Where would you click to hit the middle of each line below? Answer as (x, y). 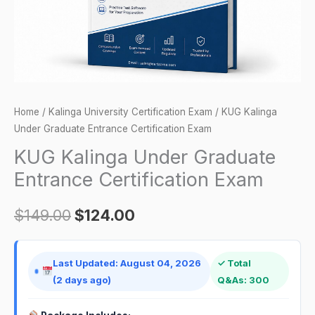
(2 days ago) (82, 279)
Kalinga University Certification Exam (130, 111)
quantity (32, 9)
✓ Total (234, 263)
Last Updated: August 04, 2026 (127, 263)
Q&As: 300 (243, 279)
